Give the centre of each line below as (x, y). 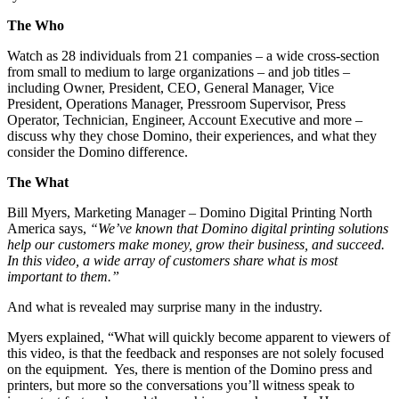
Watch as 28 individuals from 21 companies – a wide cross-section (193, 56)
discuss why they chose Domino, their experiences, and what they (192, 136)
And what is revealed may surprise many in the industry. (165, 307)
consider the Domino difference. (98, 152)
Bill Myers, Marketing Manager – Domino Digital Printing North (190, 213)
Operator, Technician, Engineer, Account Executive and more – (185, 120)
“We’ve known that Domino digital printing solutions (239, 229)
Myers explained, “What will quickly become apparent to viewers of (199, 338)
